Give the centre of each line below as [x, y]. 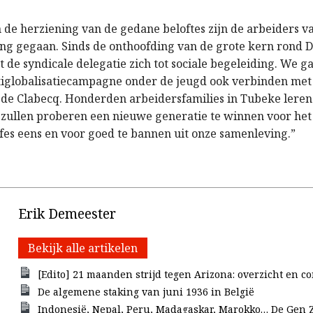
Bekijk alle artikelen [83, 248]
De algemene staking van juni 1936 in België [146, 292]
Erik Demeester [67, 213]
